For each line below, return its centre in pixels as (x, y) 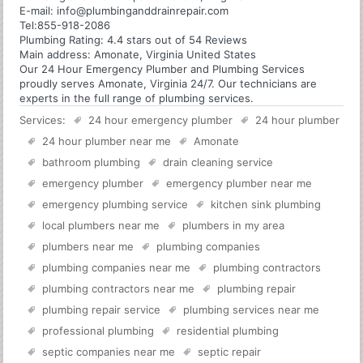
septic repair (230, 351)
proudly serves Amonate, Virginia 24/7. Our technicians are (169, 83)
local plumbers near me (101, 225)
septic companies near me (109, 351)
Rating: (87, 39)
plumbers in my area (234, 225)
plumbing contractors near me (119, 288)
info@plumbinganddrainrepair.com (143, 10)
